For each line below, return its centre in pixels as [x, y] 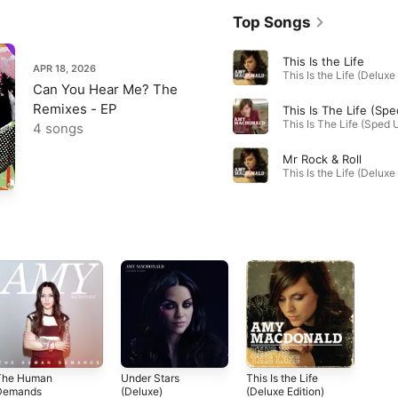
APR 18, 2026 [64, 68]
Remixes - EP [75, 108]
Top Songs [271, 22]
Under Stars [150, 378]
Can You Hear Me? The [105, 89]
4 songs [58, 128]
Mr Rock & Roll [322, 159]
